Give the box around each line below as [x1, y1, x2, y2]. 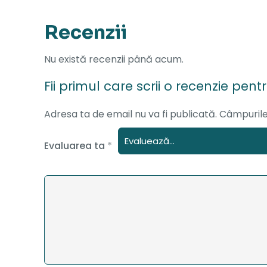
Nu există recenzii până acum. [44, 52, 184, 66]
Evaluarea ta [44, 139, 107, 153]
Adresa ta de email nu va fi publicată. [44, 107, 217, 121]
